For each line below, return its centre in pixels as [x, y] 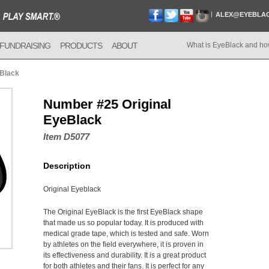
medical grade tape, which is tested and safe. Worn [126, 234]
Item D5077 [66, 137]
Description [67, 166]
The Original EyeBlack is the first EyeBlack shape [123, 212]
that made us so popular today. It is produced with [123, 223]
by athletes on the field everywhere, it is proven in [123, 244]
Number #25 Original [107, 104]
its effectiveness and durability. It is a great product [125, 255]
